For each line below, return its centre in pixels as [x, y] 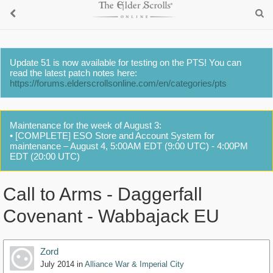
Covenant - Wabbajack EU [111, 216]
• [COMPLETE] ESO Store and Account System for [112, 136]
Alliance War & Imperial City [134, 264]
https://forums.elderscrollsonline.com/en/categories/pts [118, 83]
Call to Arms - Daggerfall [103, 194]
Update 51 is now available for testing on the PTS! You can [126, 62]
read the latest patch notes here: [73, 73]
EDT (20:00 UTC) [45, 156]
